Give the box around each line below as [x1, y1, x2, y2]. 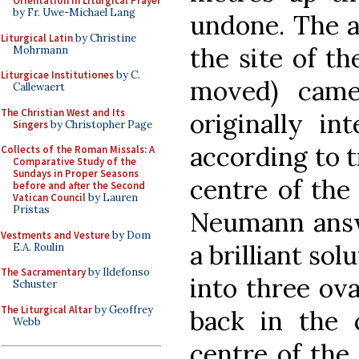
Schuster [13, 277, 57, 291]
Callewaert [13, 80, 65, 94]
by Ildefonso [86, 265, 150, 279]
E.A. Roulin [13, 240, 64, 254]
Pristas [13, 203, 50, 216]
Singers [13, 117, 48, 131]
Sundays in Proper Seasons [13, 167, 139, 180]
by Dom [110, 228, 151, 242]
